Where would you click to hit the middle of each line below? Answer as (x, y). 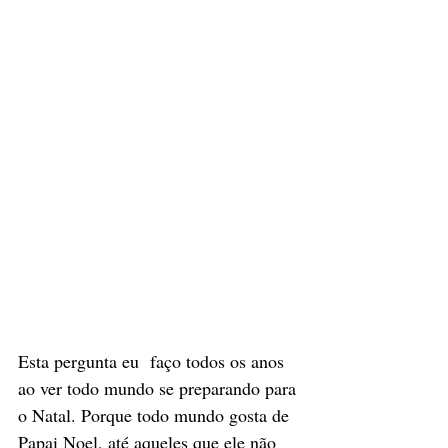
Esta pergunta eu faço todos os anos (153, 360)
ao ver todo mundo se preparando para (159, 387)
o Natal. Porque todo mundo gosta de (156, 414)
